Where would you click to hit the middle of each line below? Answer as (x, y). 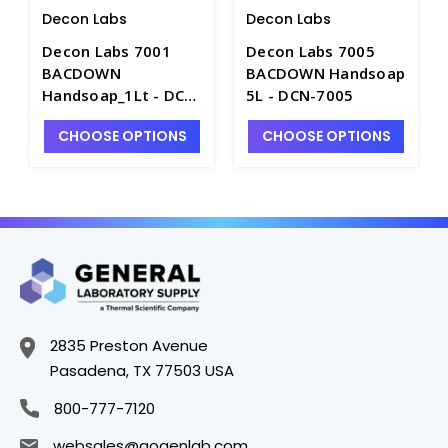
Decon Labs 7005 (310, 50)
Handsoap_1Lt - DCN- (122, 94)
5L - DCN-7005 (300, 94)
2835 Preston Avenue (129, 345)
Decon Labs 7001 (106, 50)
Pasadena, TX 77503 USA (142, 370)
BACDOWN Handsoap (325, 72)
